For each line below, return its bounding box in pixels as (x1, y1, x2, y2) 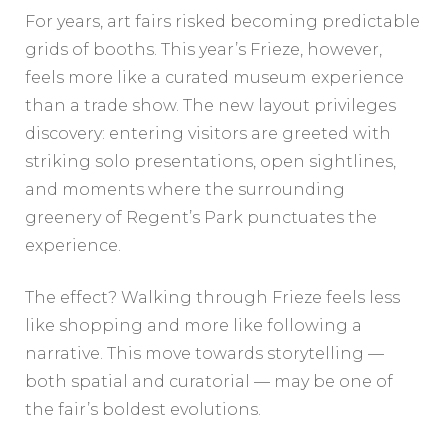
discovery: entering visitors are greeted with (25, 123, 391, 143)
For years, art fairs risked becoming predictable (25, 11, 420, 31)
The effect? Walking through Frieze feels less (25, 287, 400, 307)
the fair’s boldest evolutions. (25, 399, 261, 419)
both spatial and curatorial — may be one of (25, 371, 393, 391)
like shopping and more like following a (25, 315, 362, 335)
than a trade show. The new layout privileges (25, 95, 396, 115)
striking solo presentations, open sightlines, (25, 151, 396, 171)
